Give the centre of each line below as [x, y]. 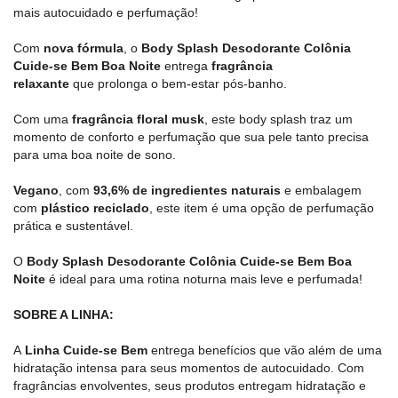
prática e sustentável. [73, 226]
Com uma [43, 119]
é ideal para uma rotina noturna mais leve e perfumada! [206, 279]
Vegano [36, 190]
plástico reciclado [95, 208]
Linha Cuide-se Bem [86, 350]
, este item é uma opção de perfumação [262, 208]
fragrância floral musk [138, 119]
